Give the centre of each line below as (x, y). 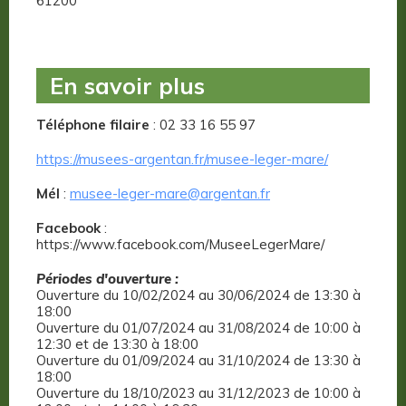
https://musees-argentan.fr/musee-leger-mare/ (182, 159)
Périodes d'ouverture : (107, 279)
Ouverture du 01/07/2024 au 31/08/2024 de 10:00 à (198, 328)
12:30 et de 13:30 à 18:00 (117, 344)
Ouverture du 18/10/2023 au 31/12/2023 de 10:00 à (198, 393)
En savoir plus (127, 86)
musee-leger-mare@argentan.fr (170, 194)
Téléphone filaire (93, 125)
